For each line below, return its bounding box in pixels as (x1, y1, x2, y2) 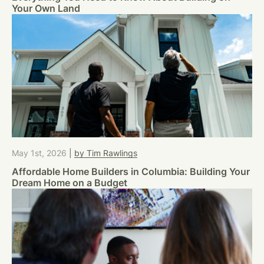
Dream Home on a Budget (12, 177, 127, 189)
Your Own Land (12, 2, 80, 14)
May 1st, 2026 (12, 148, 69, 158)
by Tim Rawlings (74, 148, 137, 158)
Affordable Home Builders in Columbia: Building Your (12, 166, 250, 177)
